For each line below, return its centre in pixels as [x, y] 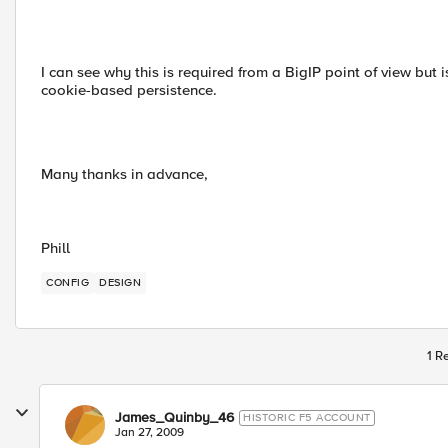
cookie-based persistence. [129, 90]
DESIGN [120, 282]
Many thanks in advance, [124, 174]
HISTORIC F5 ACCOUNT [307, 417]
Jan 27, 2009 [149, 432]
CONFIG [67, 282]
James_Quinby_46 [174, 417]
